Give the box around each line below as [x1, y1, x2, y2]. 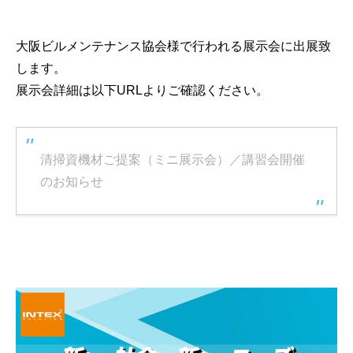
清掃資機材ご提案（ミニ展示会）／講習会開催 [40, 153, 305, 166]
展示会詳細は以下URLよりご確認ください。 [16, 84, 269, 97]
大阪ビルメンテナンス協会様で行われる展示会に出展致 [16, 39, 331, 53]
